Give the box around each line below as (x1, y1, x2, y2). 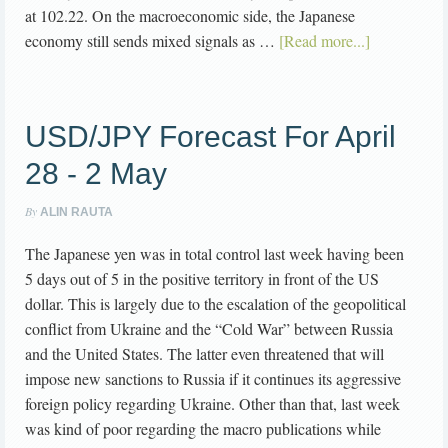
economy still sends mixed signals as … (25, 30, 279, 52)
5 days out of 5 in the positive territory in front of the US (25, 268, 379, 290)
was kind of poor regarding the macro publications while (25, 418, 381, 440)
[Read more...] (279, 30, 370, 52)
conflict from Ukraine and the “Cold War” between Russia (25, 318, 393, 340)
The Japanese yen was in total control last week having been (25, 243, 404, 265)
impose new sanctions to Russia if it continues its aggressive (25, 368, 401, 390)
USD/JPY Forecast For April (25, 120, 396, 154)
